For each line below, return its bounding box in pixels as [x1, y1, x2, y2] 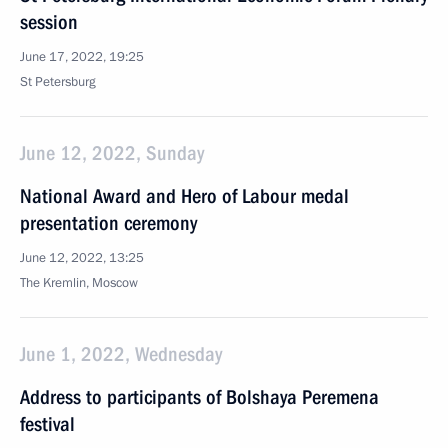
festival [20, 412, 75, 436]
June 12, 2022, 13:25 [20, 249, 144, 267]
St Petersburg [20, 73, 96, 91]
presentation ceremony [20, 211, 197, 235]
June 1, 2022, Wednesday [20, 342, 222, 366]
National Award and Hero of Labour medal [20, 184, 349, 208]
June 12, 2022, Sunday [20, 141, 204, 165]
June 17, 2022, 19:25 [20, 48, 144, 66]
